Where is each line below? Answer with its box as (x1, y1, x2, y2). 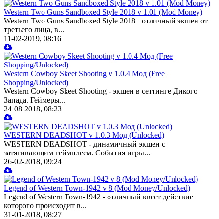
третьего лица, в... (4, 25, 64, 34)
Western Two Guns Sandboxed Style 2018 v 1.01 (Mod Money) (4, 8, 202, 17)
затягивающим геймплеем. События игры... (4, 149, 150, 157)
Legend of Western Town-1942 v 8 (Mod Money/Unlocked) (4, 184, 190, 193)
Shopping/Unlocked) (4, 78, 68, 87)
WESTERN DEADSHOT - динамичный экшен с (4, 140, 165, 149)
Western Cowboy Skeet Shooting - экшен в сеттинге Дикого (4, 87, 197, 96)
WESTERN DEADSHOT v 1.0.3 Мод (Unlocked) (4, 131, 164, 140)
